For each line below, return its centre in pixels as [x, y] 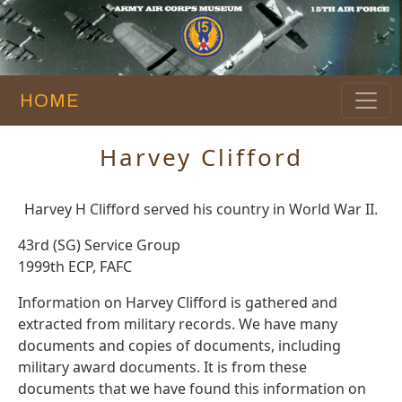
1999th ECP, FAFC [75, 267]
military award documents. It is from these [162, 367]
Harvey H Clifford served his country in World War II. [201, 210]
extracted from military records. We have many [178, 324]
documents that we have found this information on [192, 389]
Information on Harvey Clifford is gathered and [178, 303]
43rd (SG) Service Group [99, 245]
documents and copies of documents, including [179, 346]
